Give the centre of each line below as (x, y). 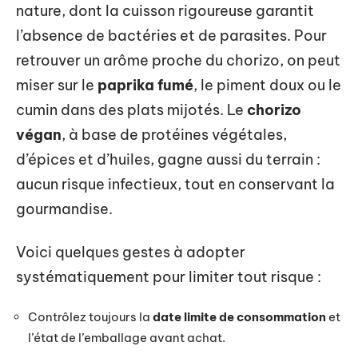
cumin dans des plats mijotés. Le (131, 110)
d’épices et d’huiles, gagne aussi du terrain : (168, 159)
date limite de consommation (239, 317)
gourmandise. (64, 209)
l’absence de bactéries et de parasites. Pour (171, 36)
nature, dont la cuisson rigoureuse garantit (165, 11)
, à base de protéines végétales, (174, 135)
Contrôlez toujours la (90, 317)
